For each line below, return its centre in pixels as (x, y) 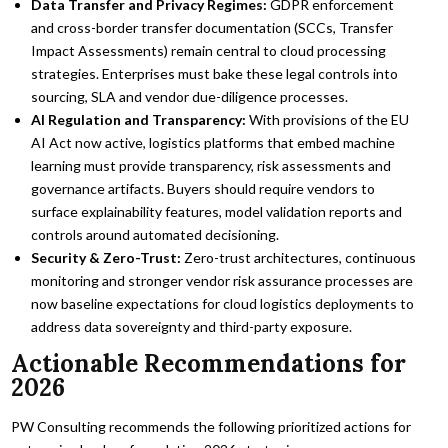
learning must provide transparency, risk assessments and (211, 165)
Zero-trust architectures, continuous (299, 257)
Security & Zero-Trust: (106, 257)
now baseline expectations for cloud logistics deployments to (223, 303)
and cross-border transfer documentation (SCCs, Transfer (212, 27)
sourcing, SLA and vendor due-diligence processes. (190, 96)
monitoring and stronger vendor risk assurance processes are (222, 280)
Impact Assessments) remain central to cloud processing (209, 50)
